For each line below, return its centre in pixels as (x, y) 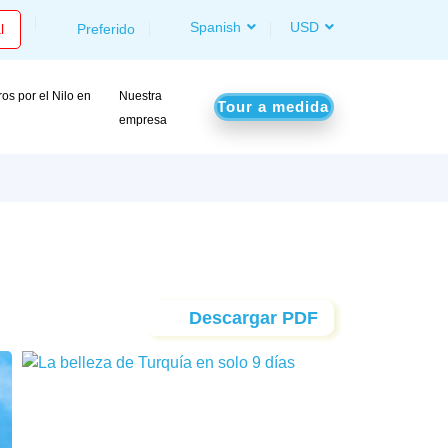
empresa (143, 120)
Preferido (105, 29)
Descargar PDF (251, 317)
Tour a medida (273, 106)
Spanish (213, 27)
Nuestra (141, 96)
